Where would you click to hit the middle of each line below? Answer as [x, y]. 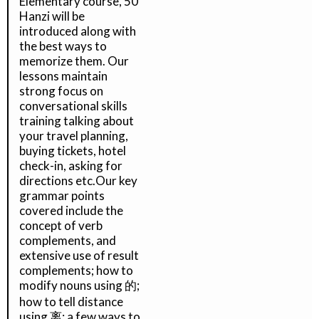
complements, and [68, 240]
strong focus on [61, 91]
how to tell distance [71, 302]
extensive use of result [79, 255]
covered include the [71, 210]
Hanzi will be [52, 16]
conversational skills [73, 106]
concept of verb [61, 225]
